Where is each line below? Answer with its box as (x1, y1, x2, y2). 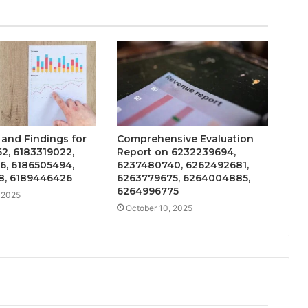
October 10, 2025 (125, 203, 192, 214)
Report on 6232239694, (116, 146, 236, 159)
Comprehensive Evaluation (116, 133, 254, 146)
